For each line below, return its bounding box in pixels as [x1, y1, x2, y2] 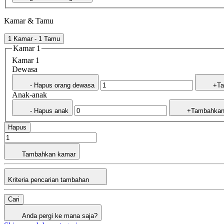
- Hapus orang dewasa [30, 81, 94, 89]
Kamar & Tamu [4, 16, 53, 25]
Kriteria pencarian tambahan [8, 175, 91, 183]
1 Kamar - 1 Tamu [8, 34, 60, 42]
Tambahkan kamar [22, 150, 75, 158]
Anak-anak [12, 90, 47, 99]
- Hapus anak [30, 106, 68, 114]
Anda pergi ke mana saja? [22, 211, 97, 219]
